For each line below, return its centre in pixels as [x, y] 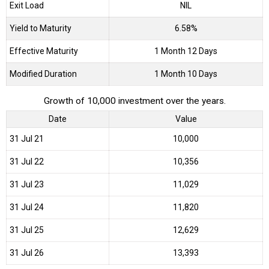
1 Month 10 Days [186, 74]
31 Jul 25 [27, 230]
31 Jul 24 [27, 207]
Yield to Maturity [41, 28]
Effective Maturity [44, 51]
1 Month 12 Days [186, 51]
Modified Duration [43, 74]
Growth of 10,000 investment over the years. [134, 101]
